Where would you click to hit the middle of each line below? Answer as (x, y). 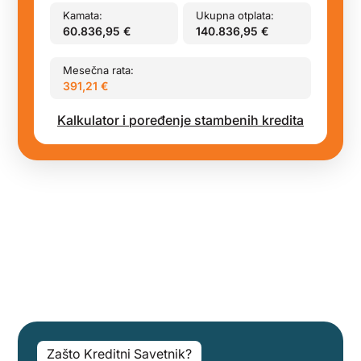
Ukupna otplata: (235, 15)
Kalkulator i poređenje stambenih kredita (180, 120)
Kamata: (83, 15)
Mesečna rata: (99, 70)
